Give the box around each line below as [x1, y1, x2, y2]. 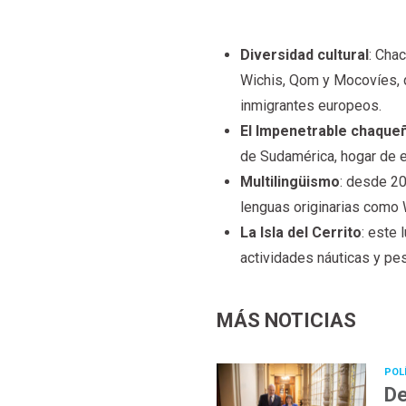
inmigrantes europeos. [239, 97, 382, 115]
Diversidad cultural [239, 46, 369, 64]
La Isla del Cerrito [239, 224, 362, 242]
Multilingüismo [239, 173, 340, 191]
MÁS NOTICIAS [217, 308, 357, 332]
